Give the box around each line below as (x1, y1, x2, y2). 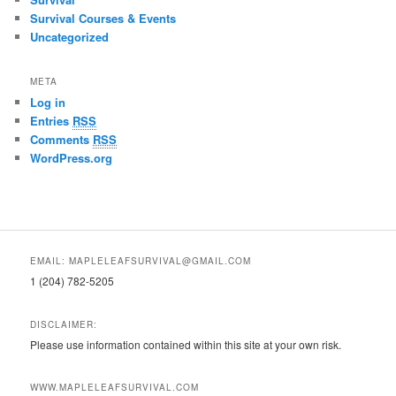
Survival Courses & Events (30, 10, 177, 27)
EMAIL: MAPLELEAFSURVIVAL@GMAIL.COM (30, 255, 252, 268)
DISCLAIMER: (30, 317, 98, 331)
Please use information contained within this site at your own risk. (30, 336, 342, 352)
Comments (30, 130, 94, 148)
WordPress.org (30, 148, 113, 166)
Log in (30, 93, 66, 110)
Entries (30, 111, 73, 129)
